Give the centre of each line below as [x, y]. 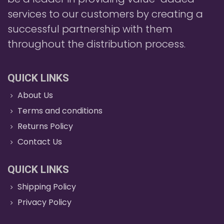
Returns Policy [45, 126]
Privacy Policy [45, 202]
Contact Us [40, 141]
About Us [35, 95]
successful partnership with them [90, 29]
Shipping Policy [47, 186]
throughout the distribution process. [96, 44]
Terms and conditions [60, 110]
